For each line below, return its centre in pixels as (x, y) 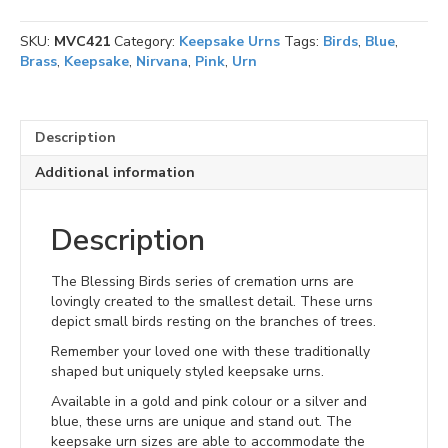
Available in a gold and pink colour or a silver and (209, 401)
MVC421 (82, 41)
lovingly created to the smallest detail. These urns (212, 301)
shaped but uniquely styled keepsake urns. (187, 371)
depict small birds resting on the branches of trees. (213, 321)
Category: (146, 41)
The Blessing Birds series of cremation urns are (202, 281)
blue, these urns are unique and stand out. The (201, 421)
